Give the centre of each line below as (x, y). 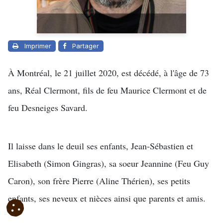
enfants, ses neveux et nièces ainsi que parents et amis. (107, 198)
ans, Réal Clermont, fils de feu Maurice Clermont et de (107, 90)
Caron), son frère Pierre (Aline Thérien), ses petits (99, 181)
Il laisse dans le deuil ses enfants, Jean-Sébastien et (101, 146)
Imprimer (38, 46)
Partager (86, 46)
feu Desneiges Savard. (48, 108)
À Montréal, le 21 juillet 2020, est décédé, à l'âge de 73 (109, 73)
